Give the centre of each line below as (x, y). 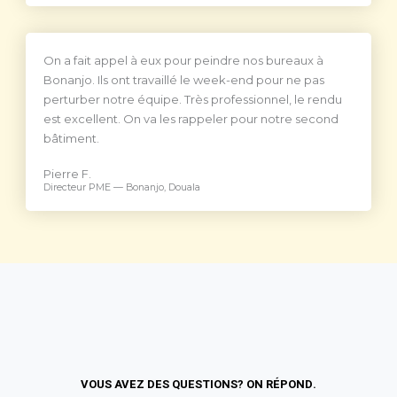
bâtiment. (71, 139)
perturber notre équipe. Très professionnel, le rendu (193, 100)
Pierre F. (67, 175)
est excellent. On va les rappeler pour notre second (191, 119)
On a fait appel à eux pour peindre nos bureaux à (183, 61)
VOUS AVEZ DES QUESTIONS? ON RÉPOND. (198, 385)
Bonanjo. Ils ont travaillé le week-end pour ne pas (184, 80)
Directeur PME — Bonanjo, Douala (122, 187)
